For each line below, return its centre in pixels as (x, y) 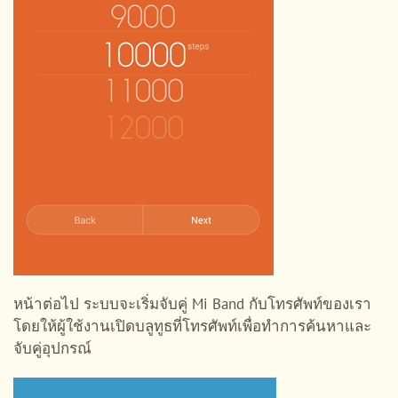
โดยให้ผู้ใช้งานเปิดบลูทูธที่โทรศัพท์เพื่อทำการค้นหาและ (192, 326)
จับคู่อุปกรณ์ (52, 348)
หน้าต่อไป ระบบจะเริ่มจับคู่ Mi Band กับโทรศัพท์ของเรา (192, 303)
